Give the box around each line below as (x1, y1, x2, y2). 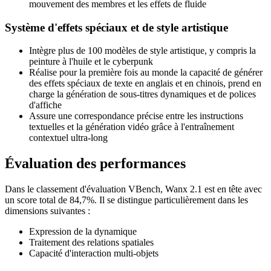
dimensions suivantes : (5, 206, 90, 217)
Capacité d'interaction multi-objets (29, 248, 158, 259)
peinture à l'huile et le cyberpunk (29, 56, 153, 67)
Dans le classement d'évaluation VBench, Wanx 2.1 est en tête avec (5, 184, 262, 195)
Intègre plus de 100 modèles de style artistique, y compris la (29, 45, 256, 56)
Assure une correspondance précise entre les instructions (29, 111, 243, 122)
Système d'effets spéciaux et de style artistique (5, 21, 228, 34)
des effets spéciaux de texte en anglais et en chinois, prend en (29, 78, 261, 89)
